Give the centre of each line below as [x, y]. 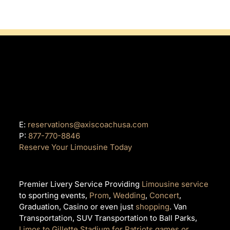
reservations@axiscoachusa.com [88, 124]
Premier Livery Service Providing [81, 184]
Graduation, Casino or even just [78, 206]
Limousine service [175, 184]
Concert [165, 195]
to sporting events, [54, 195]
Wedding [129, 195]
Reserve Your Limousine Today [76, 147]
